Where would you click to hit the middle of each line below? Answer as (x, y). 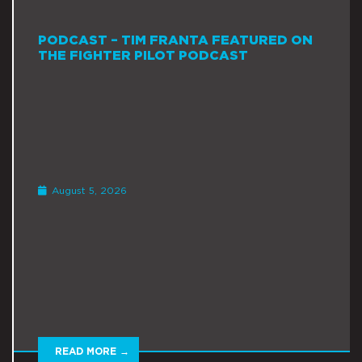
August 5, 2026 (88, 190)
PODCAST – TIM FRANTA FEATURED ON (175, 40)
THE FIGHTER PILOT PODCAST (143, 55)
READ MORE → (92, 352)
